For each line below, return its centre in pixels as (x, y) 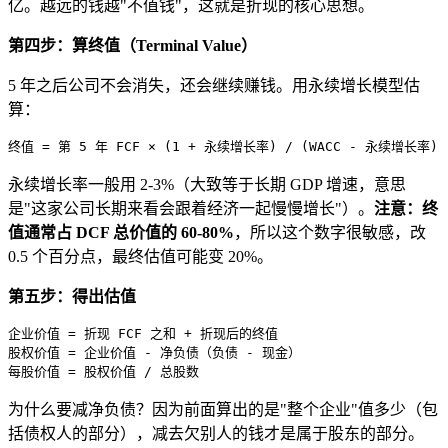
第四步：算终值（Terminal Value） (132, 45)
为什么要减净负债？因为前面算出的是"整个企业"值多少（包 (223, 409)
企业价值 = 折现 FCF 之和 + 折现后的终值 (143, 333)
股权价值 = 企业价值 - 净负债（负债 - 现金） (154, 352)
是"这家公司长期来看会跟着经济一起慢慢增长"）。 (191, 208)
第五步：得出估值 (72, 296)
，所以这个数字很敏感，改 (330, 232)
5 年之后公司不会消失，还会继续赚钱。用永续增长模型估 (214, 85)
